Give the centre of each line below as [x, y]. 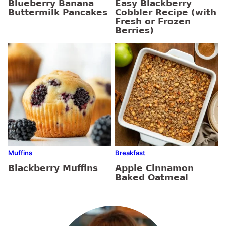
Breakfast [130, 153]
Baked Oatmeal [152, 177]
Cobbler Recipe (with [166, 12]
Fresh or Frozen [153, 21]
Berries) [134, 31]
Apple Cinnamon [154, 168]
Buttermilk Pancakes [58, 12]
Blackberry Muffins [53, 168]
